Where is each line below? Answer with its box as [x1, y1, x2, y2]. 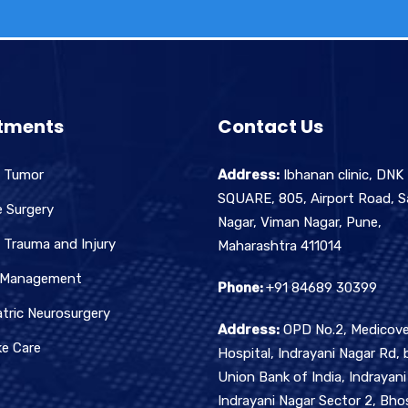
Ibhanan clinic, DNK [280, 167, 403, 184]
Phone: [218, 280, 266, 297]
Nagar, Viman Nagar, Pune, [218, 214, 382, 231]
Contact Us [218, 114, 323, 140]
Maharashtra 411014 [218, 238, 342, 255]
